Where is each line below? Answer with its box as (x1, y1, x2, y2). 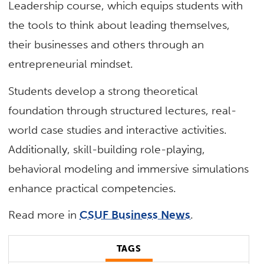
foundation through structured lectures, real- (8, 103, 237, 117)
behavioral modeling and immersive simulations (8, 161, 249, 176)
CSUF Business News (80, 207, 191, 222)
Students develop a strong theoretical (8, 84, 199, 98)
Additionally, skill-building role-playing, (8, 142, 206, 156)
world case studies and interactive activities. (8, 123, 227, 137)
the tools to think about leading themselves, (8, 18, 230, 32)
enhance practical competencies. (8, 181, 177, 195)
